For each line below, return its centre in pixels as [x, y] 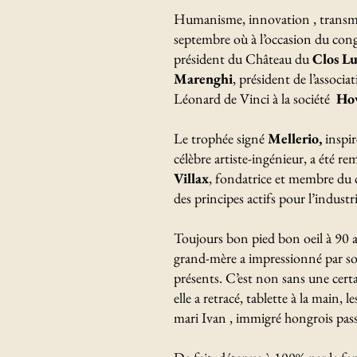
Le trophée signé [221, 138]
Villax [191, 178]
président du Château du [243, 59]
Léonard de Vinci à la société [255, 98]
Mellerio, [295, 138]
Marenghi [203, 78]
